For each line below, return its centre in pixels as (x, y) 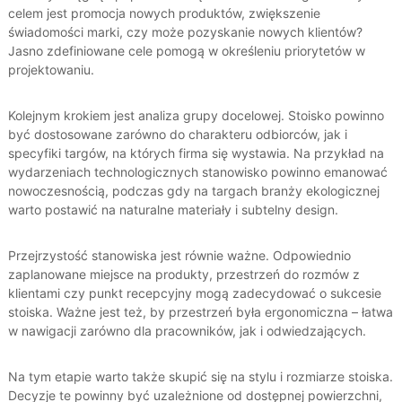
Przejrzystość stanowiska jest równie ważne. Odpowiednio (179, 256)
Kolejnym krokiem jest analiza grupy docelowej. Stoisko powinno (196, 116)
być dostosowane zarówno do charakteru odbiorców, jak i (177, 135)
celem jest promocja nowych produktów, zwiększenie (164, 13)
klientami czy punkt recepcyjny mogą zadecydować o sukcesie (194, 293)
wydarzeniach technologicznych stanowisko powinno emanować (197, 172)
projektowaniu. (51, 70)
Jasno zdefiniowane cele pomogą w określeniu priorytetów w (186, 51)
